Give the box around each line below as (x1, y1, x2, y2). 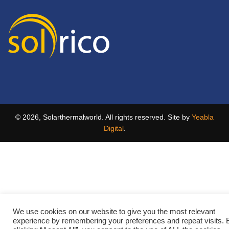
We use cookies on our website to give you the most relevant (13, 208, 215, 216)
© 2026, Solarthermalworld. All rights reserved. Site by (15, 113, 192, 122)
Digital (103, 124, 124, 133)
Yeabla (192, 113, 214, 122)
